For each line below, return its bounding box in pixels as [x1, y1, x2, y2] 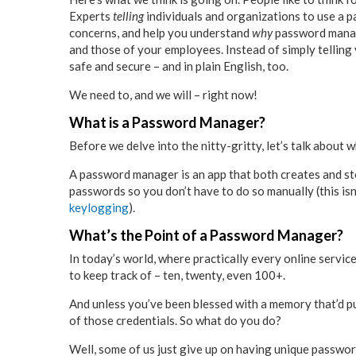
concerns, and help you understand [69, 25, 252, 41]
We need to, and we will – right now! [69, 87, 257, 103]
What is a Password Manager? [69, 114, 265, 132]
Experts [69, 9, 113, 24]
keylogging [69, 200, 129, 215]
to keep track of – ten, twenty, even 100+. [69, 268, 285, 283]
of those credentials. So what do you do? [69, 313, 281, 328]
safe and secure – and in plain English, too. [69, 59, 288, 74]
